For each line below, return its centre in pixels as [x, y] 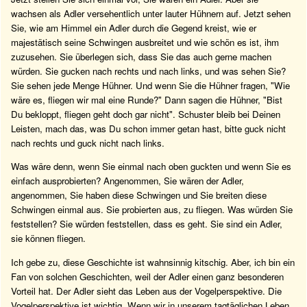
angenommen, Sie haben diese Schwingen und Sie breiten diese [139, 195]
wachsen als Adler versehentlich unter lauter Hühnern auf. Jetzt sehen [151, 14]
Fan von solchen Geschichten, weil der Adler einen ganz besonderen [147, 276]
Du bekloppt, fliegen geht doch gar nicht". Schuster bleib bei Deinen [146, 114]
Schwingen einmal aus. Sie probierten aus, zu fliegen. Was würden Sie [152, 210]
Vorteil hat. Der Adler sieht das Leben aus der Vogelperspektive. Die [146, 291]
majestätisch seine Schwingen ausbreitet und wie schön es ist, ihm [145, 42]
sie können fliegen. [48, 238]
